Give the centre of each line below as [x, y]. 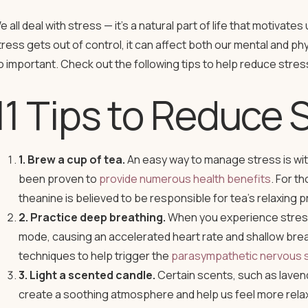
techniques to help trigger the [95, 256]
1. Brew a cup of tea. [71, 159]
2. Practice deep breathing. [92, 217]
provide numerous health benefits [185, 179]
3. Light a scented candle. [87, 275]
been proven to [58, 179]
